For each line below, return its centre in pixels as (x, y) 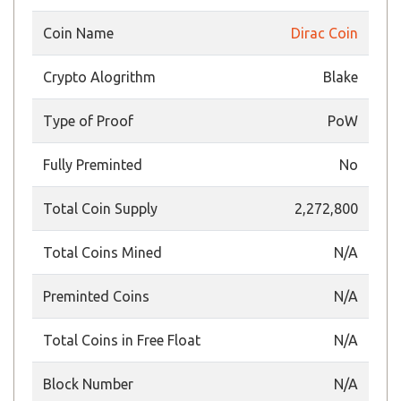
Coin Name (78, 33)
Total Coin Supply (100, 209)
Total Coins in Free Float (122, 340)
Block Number (88, 384)
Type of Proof (88, 121)
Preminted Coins (96, 296)
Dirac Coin (324, 33)
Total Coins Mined (102, 252)
